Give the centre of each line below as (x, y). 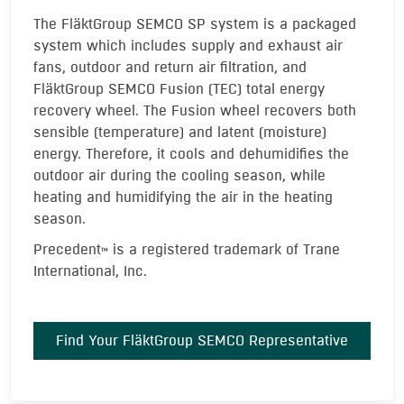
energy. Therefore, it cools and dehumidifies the (191, 154)
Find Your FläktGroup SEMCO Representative (202, 340)
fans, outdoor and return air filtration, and (170, 67)
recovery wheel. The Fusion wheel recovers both (195, 110)
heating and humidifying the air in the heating (183, 197)
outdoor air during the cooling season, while (179, 175)
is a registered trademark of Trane (224, 249)
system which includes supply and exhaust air (188, 46)
